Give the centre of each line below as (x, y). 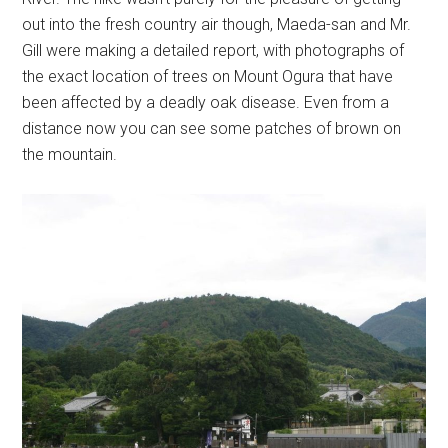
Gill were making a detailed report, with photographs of (213, 50)
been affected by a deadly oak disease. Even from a (206, 102)
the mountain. (70, 154)
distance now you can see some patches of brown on (212, 128)
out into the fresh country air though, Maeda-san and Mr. (217, 24)
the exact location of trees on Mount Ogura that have (208, 76)
